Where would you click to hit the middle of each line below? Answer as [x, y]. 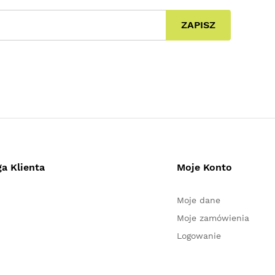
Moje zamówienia [213, 218]
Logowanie [199, 236]
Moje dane [198, 200]
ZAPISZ [198, 25]
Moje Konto [204, 167]
